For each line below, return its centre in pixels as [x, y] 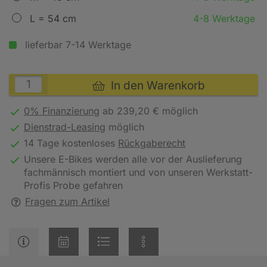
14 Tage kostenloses [71, 143]
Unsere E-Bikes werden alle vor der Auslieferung [133, 159]
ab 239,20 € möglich [149, 111]
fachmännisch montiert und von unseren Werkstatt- [138, 172]
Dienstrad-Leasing [65, 127]
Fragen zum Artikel [67, 201]
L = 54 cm [53, 18]
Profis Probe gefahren [73, 185]
